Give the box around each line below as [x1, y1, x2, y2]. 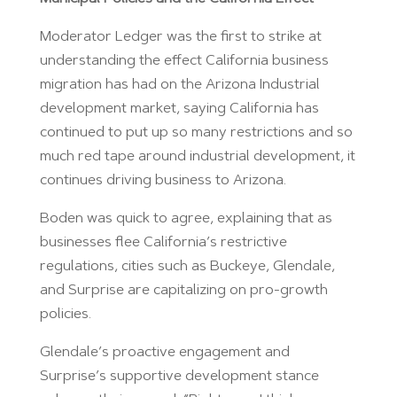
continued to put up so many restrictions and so [39, 125, 353, 140]
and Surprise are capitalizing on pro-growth [39, 283, 328, 298]
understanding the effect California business [39, 53, 329, 68]
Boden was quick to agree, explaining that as [39, 211, 332, 226]
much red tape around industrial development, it [39, 149, 355, 164]
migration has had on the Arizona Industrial [39, 77, 320, 92]
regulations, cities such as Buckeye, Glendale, [39, 259, 335, 274]
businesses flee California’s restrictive [39, 235, 287, 250]
